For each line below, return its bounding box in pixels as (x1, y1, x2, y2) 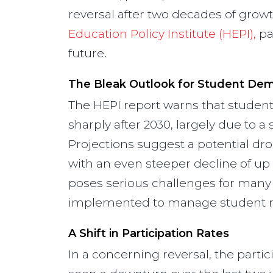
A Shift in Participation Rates (68, 227, 229, 240)
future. (68, 46, 107, 60)
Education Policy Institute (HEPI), (68, 27, 256, 41)
